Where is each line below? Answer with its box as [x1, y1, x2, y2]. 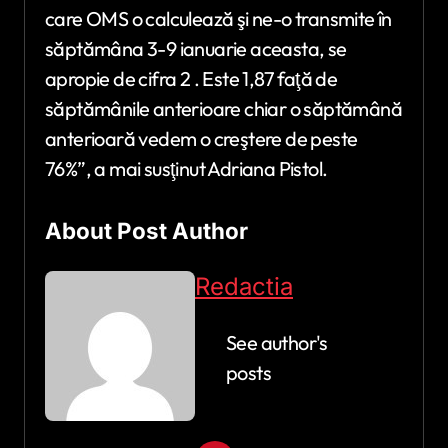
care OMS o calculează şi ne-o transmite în [45, 6, 392, 31]
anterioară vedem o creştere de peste [45, 126, 358, 151]
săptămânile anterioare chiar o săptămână [45, 96, 402, 121]
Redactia [195, 272, 293, 302]
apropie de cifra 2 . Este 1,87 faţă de [45, 66, 338, 91]
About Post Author [45, 217, 248, 244]
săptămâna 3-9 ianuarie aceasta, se [45, 36, 347, 61]
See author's [226, 330, 328, 356]
